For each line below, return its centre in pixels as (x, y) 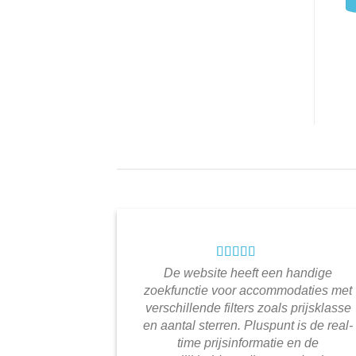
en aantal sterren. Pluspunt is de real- (248, 326)
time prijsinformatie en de (248, 343)
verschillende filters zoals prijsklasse (248, 308)
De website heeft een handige (248, 273)
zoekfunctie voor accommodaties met (248, 291)
